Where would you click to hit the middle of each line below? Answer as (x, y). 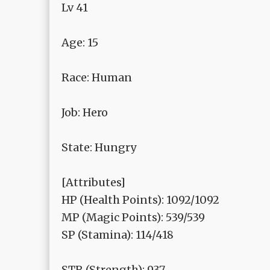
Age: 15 (80, 43)
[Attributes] (93, 183)
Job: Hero (85, 113)
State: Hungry (99, 148)
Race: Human (97, 78)
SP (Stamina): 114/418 (118, 235)
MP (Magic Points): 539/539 (133, 218)
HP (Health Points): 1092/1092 (140, 200)
